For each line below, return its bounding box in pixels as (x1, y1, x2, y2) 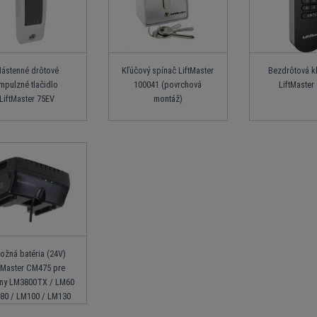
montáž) (153, 93, 183, 105)
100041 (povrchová (134, 79, 202, 91)
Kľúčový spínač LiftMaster (122, 65, 214, 76)
